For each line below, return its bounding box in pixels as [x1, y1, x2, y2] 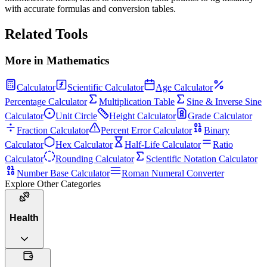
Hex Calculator [55, 139, 113, 150]
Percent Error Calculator [101, 125, 192, 135]
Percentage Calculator [5, 96, 87, 107]
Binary [204, 125, 229, 135]
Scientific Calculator [67, 82, 144, 92]
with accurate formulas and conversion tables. [5, 4, 176, 14]
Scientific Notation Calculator [146, 153, 257, 164]
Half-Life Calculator [125, 139, 201, 150]
